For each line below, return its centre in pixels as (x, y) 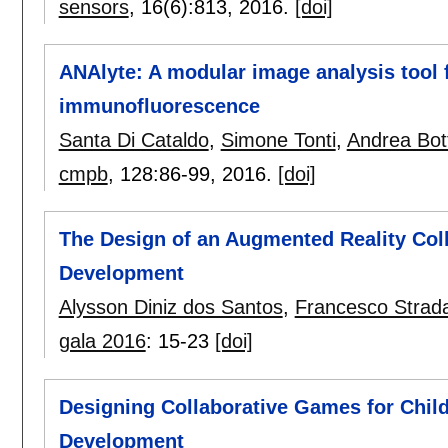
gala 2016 (102, 341)
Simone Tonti (278, 140)
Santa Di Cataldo (133, 140)
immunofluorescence (159, 106)
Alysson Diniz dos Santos (170, 307)
